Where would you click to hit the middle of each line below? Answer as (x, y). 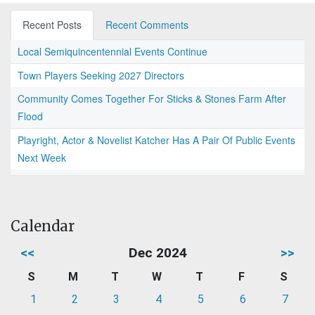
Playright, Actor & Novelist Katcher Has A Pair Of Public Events (156, 140)
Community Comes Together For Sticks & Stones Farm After (152, 99)
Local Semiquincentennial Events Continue (112, 52)
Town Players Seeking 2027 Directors (101, 76)
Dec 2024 (157, 253)
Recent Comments (147, 25)
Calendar (43, 226)
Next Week (42, 158)
